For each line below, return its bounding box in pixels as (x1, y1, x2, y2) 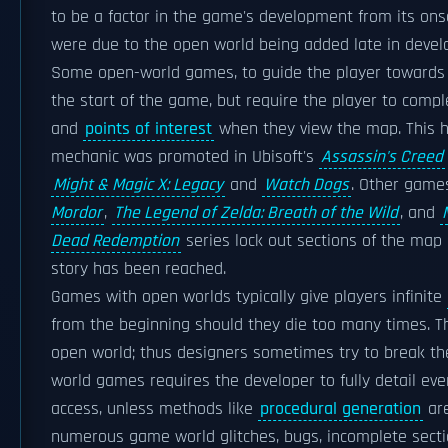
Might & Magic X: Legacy (53, 174, 223, 196)
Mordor (51, 202, 102, 224)
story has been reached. (51, 258, 226, 280)
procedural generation (260, 398, 421, 420)
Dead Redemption (51, 230, 179, 252)
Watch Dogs (264, 174, 349, 196)
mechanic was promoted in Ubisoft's (51, 146, 319, 168)
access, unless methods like (51, 398, 258, 420)
